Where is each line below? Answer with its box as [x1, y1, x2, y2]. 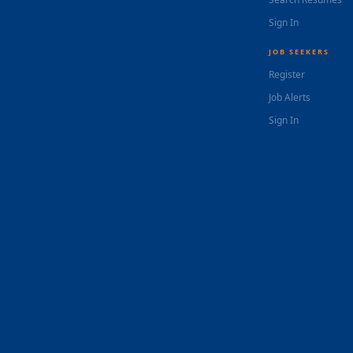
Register [268, 68, 305, 81]
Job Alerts [268, 91, 310, 104]
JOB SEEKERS [268, 46, 329, 57]
